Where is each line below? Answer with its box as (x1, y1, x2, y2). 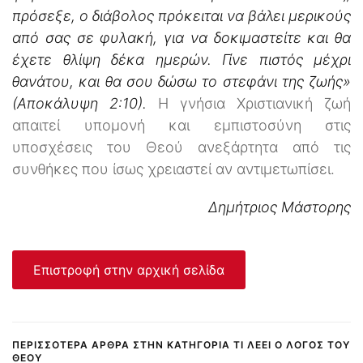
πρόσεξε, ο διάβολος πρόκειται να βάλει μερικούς (12, 6, 351, 24)
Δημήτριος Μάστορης (208, 198, 351, 216)
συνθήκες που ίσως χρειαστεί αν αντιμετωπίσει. (12, 160, 335, 177)
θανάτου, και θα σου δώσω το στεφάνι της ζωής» (12, 72, 351, 90)
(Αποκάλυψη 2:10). (12, 94, 147, 112)
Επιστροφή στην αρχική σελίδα (33, 261, 224, 278)
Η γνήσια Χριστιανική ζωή (147, 94, 351, 112)
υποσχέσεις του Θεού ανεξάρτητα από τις (12, 138, 351, 156)
